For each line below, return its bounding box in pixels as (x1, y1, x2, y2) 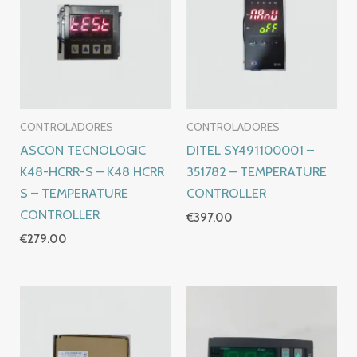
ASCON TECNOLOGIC (20, 142, 147, 159)
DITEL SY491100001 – (186, 142, 314, 159)
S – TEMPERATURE (20, 185, 129, 202)
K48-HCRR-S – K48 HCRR (20, 163, 165, 180)
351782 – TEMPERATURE (186, 163, 327, 180)
